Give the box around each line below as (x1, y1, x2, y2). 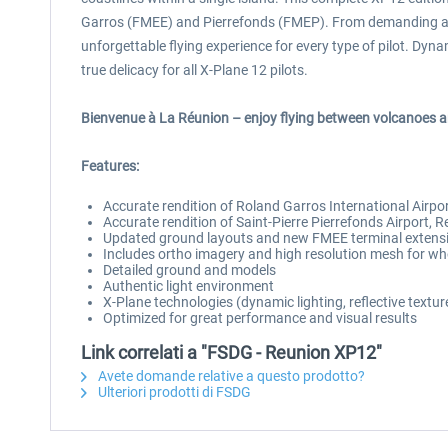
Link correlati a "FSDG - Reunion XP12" (81, 342, 382, 363)
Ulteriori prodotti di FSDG (95, 384, 251, 400)
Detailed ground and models (103, 262, 276, 278)
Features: (81, 158, 139, 174)
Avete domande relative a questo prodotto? (95, 368, 365, 384)
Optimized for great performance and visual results (103, 310, 417, 326)
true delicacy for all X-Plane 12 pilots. (81, 62, 308, 78)
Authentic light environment (103, 278, 274, 294)
